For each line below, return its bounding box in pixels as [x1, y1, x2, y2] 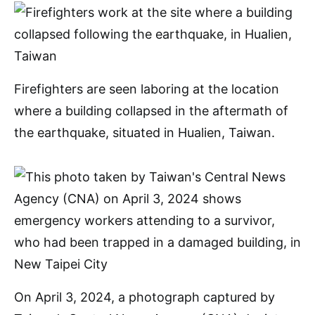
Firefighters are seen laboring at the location [14, 82, 279, 96]
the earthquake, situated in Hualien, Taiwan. [14, 125, 275, 140]
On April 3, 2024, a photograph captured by [14, 290, 275, 304]
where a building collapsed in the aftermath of [14, 103, 288, 118]
